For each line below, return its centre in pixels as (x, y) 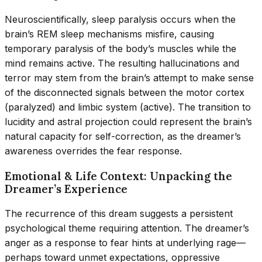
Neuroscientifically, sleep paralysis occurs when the (120, 20)
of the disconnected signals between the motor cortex (125, 93)
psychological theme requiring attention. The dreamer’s (127, 228)
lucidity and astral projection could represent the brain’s (128, 122)
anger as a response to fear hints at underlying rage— (125, 242)
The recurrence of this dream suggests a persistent (119, 213)
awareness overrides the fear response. (93, 151)
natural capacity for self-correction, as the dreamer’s (123, 137)
